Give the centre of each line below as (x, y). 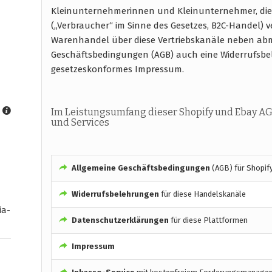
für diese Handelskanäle (203, 194)
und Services (80, 122)
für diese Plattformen (209, 220)
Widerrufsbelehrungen (116, 194)
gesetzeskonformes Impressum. (118, 69)
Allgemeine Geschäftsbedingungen (141, 168)
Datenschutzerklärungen (121, 220)
